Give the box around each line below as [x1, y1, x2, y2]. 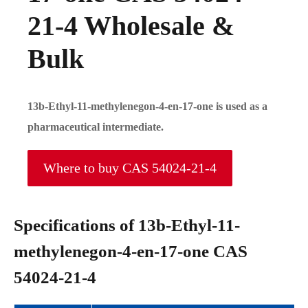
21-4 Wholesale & [27, 10, 234, 41]
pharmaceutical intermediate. [27, 120, 164, 133]
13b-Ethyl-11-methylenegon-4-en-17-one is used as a [27, 100, 267, 112]
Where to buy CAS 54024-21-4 [43, 160, 217, 176]
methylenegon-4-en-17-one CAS [14, 242, 247, 261]
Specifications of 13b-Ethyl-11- [14, 216, 240, 235]
